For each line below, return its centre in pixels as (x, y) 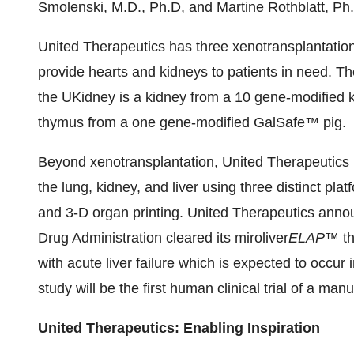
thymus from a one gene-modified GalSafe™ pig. (192, 122)
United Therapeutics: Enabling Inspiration (179, 328)
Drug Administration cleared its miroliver (163, 238)
